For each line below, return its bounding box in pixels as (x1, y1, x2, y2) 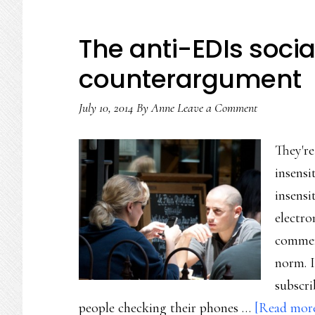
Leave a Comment (177, 100, 257, 115)
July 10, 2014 (79, 100, 134, 115)
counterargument (79, 61, 302, 97)
